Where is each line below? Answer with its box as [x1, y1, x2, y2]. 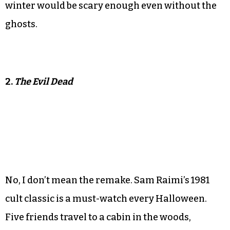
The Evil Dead [14, 75, 73, 87]
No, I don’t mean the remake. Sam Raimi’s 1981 [5, 174, 209, 186]
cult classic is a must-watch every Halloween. [5, 193, 207, 204]
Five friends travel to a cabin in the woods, [5, 211, 191, 223]
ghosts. [5, 18, 37, 30]
